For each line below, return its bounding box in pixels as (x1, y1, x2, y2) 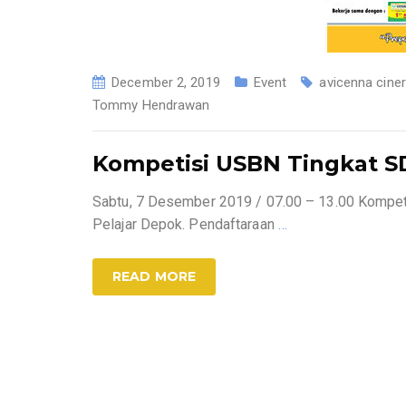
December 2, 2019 (111, 74, 220, 91)
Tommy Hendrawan (92, 97, 210, 113)
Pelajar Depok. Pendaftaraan (92, 216, 278, 233)
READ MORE (112, 268, 196, 285)
